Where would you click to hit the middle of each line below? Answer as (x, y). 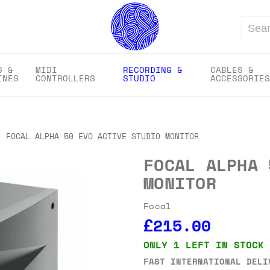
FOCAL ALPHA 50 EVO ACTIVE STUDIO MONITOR (102, 136)
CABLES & (232, 70)
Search (253, 33)
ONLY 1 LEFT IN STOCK (204, 244)
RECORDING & (153, 70)
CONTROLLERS (65, 78)
